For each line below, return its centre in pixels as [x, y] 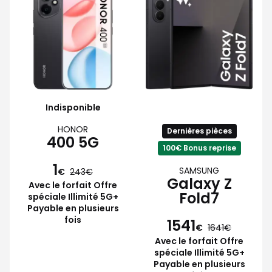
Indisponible [73, 107]
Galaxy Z [199, 183]
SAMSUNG [199, 170]
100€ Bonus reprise [199, 148]
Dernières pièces [199, 131]
